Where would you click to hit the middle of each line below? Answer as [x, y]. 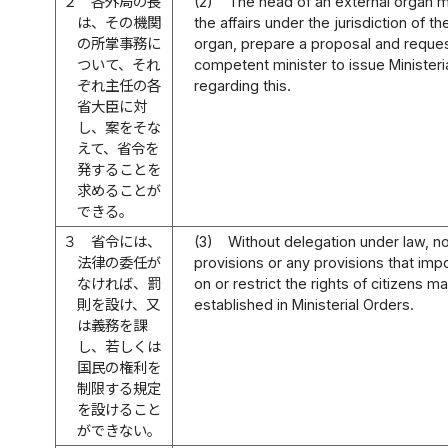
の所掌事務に [119, 43]
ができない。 [119, 430]
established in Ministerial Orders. [304, 304]
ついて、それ [119, 64]
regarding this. [243, 85]
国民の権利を [119, 367]
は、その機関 [119, 22]
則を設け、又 [119, 304]
